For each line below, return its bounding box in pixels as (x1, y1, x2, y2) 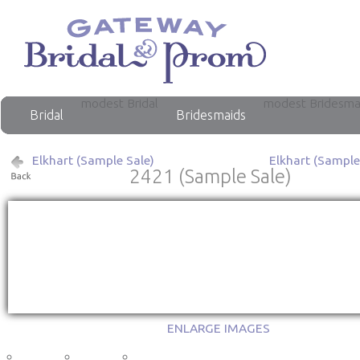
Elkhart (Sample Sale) (32, 153, 154, 167)
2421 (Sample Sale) (129, 166, 292, 187)
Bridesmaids (176, 108, 246, 122)
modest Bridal (81, 96, 158, 110)
